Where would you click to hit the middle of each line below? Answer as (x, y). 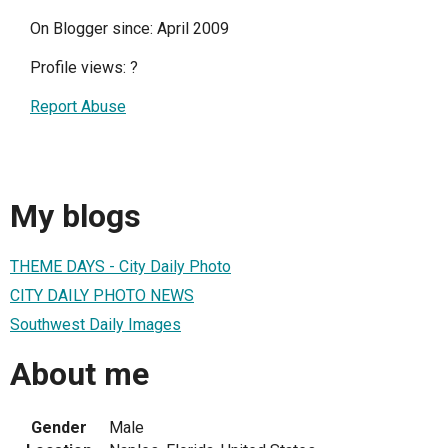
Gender (59, 427)
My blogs (75, 216)
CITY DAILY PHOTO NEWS (102, 295)
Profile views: (80, 67)
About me (79, 374)
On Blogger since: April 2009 (129, 28)
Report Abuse (78, 106)
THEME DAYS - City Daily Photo (120, 266)
